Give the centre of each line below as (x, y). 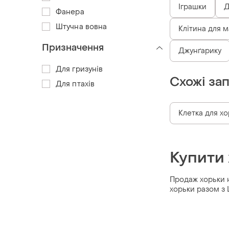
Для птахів (75, 84)
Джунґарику (200, 51)
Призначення (73, 48)
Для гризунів (79, 69)
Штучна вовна (82, 27)
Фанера (70, 12)
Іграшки (192, 7)
